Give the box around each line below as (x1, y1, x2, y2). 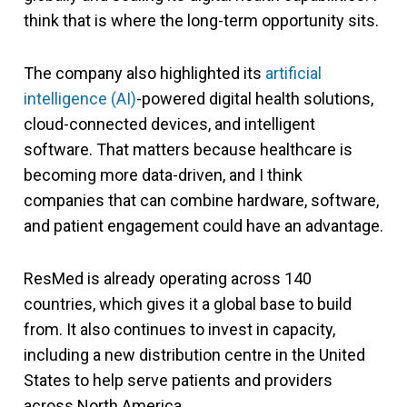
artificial (265, 63, 322, 83)
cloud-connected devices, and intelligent (24, 114, 315, 134)
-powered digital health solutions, (136, 88, 373, 108)
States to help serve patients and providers (24, 370, 333, 390)
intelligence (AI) (24, 88, 136, 108)
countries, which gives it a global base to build (24, 293, 352, 313)
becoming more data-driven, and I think (24, 164, 303, 184)
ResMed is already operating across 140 (24, 268, 312, 288)
